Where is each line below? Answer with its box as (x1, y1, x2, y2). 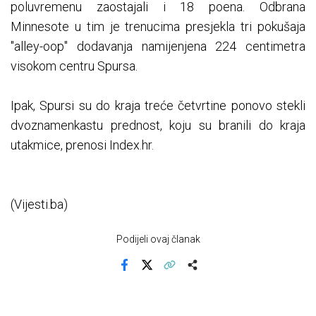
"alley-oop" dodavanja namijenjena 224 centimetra (11, 39, 305, 54)
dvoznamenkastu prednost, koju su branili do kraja (11, 118, 305, 133)
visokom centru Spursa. (11, 59, 138, 74)
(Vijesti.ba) (11, 197, 68, 212)
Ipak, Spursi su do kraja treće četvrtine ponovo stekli (11, 98, 305, 114)
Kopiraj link (168, 269, 214, 280)
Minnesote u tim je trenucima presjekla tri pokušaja (11, 19, 305, 35)
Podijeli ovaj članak (116, 233, 200, 245)
